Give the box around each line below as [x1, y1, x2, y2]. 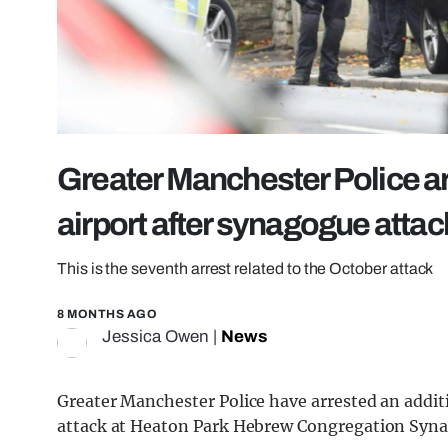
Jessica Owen [102, 327, 209, 347]
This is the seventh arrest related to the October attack [57, 260, 434, 278]
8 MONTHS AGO [57, 307, 157, 322]
